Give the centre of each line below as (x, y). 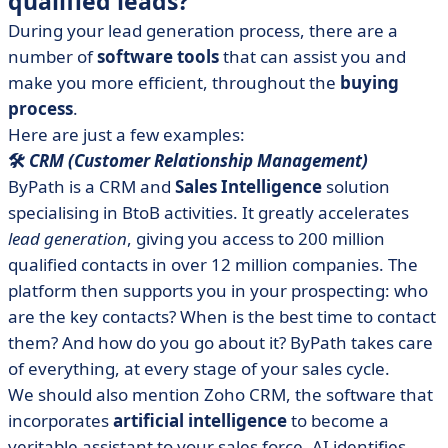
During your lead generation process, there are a (203, 30)
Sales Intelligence (248, 186)
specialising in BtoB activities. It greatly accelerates (208, 212)
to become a (338, 420)
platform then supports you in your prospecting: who (218, 290)
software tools (158, 56)
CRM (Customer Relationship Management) (198, 160)
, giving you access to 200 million (256, 238)
